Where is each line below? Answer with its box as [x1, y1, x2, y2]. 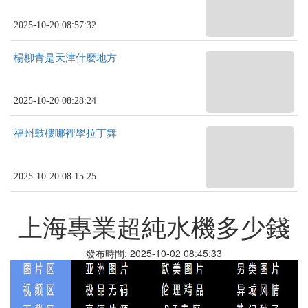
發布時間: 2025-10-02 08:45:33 [86, 246, 222, 260]
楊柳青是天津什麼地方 [14, 52, 117, 63]
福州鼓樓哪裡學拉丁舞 [14, 128, 117, 139]
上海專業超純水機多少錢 [18, 208, 290, 243]
